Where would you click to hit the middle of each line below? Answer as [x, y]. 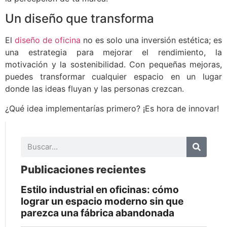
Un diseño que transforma [80, 19]
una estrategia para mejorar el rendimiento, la [113, 52]
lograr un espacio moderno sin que [102, 201]
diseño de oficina [48, 40]
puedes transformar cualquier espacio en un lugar [113, 77]
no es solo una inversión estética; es [151, 40]
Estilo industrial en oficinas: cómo [100, 189]
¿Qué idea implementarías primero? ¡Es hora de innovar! [112, 108]
